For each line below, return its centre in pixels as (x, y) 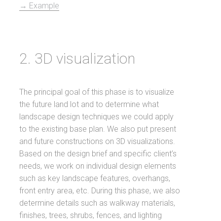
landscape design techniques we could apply (97, 117)
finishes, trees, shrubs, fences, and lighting (91, 215)
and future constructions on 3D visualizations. (97, 141)
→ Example (39, 6)
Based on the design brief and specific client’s (98, 154)
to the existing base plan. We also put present (98, 129)
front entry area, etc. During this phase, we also (100, 191)
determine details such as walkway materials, (97, 203)
